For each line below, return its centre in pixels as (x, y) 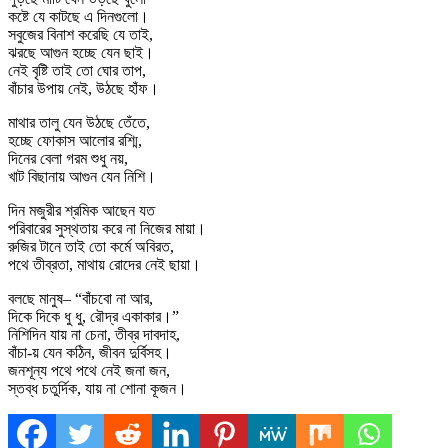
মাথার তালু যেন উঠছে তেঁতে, (79, 122)
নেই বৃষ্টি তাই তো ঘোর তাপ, (77, 70)
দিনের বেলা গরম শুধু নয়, (68, 158)
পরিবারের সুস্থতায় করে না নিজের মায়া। (107, 228)
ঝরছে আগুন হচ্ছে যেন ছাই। (81, 52)
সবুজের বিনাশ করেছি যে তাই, (80, 34)
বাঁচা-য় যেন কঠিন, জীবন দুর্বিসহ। (90, 352)
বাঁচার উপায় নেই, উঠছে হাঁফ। (83, 88)
